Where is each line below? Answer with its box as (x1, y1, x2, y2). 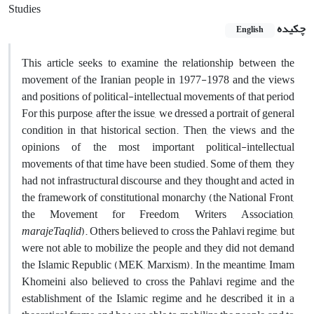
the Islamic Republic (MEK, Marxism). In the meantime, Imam (22, 254, 294, 275)
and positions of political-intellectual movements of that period (22, 86, 294, 107)
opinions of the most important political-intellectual (22, 136, 294, 158)
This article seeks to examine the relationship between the (22, 52, 294, 74)
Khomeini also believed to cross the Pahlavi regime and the (22, 271, 294, 292)
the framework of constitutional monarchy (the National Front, (22, 186, 294, 208)
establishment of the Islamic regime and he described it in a (22, 287, 294, 309)
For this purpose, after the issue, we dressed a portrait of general (22, 102, 294, 124)
